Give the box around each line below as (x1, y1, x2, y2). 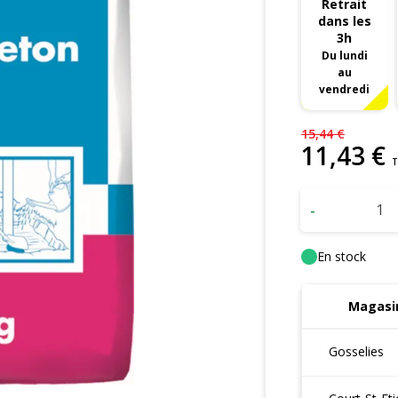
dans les (317, 12, 371, 29)
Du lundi (321, 48, 368, 62)
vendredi (319, 82, 370, 96)
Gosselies (329, 342, 384, 360)
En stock (316, 247, 366, 265)
